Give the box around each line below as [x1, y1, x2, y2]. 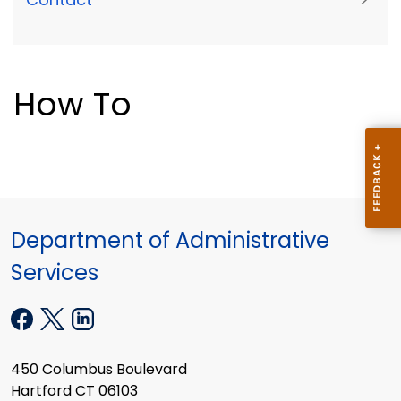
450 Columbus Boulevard [11, 359, 187, 380]
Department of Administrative [11, 226, 329, 256]
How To [13, 81, 132, 128]
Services [11, 258, 98, 288]
